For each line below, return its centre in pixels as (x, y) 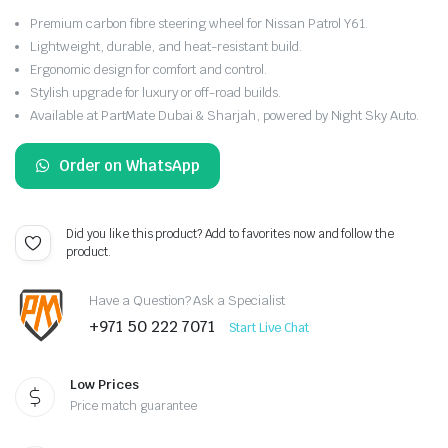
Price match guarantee (134, 405)
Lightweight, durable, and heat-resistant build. (166, 46)
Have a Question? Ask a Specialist (187, 301)
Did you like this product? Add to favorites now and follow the (230, 233)
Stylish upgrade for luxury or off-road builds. (155, 92)
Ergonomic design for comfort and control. (148, 69)
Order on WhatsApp (129, 165)
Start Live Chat (269, 328)
